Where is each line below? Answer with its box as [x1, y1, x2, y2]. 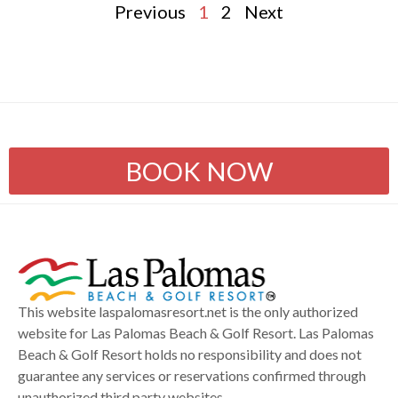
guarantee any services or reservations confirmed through [18, 366, 366, 384]
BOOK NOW [124, 155, 274, 187]
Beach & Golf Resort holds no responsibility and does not [18, 345, 362, 362]
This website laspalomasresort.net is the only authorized [18, 302, 358, 320]
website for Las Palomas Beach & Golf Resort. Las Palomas [18, 323, 374, 341]
